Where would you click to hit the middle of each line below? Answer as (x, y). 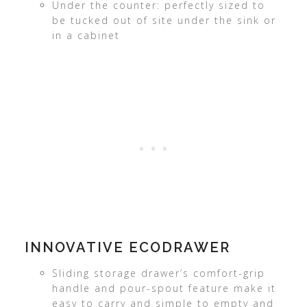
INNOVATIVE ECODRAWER (127, 248)
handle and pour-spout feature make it (164, 288)
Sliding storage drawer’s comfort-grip (158, 273)
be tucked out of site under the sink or (164, 21)
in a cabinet (86, 36)
